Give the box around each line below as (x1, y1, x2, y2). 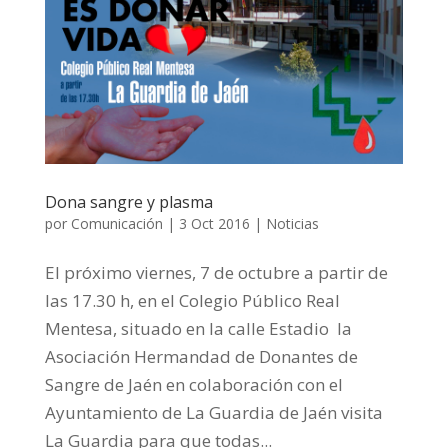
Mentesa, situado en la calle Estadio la (44, 316, 352, 340)
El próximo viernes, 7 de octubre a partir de (44, 260, 388, 284)
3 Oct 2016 (178, 213, 250, 233)
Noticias (265, 213, 319, 233)
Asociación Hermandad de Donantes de (44, 344, 358, 368)
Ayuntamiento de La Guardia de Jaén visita (44, 400, 383, 424)
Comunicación (70, 213, 163, 233)
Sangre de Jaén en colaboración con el (44, 372, 343, 396)
